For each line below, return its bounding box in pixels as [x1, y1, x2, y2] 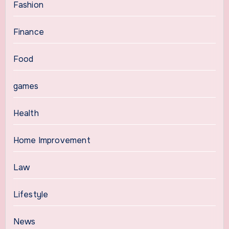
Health [13, 107, 39, 119]
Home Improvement [13, 134, 90, 146]
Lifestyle [13, 189, 49, 200]
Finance [13, 26, 44, 37]
